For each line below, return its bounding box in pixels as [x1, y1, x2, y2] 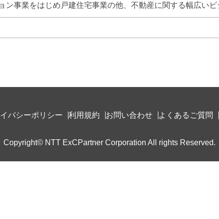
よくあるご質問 [158, 111, 213, 119]
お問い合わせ [106, 111, 153, 119]
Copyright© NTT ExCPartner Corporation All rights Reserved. [3, 138, 216, 147]
